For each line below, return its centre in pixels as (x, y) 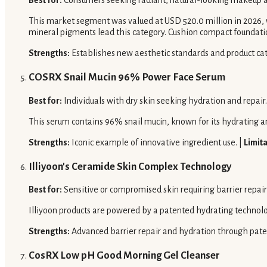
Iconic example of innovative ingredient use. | (157, 142)
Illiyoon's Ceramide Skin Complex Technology (130, 166)
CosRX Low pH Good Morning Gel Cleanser (124, 256)
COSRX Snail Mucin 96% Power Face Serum (127, 77)
